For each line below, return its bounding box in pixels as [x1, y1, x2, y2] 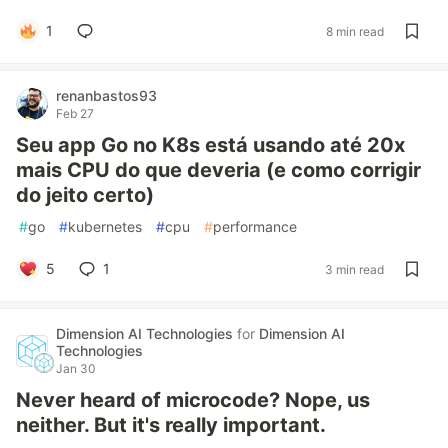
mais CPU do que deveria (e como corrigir [16, 158, 421, 182]
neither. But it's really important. [16, 413, 326, 437]
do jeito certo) [16, 183, 154, 207]
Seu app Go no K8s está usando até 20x [16, 133, 405, 157]
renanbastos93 [56, 87, 157, 104]
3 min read [325, 261, 384, 277]
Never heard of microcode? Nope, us [16, 388, 370, 412]
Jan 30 [56, 361, 96, 376]
